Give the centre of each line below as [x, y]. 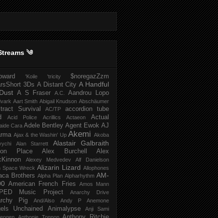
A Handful [94, 84]
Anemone [98, 201]
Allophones [96, 168]
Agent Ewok [82, 126]
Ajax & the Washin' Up [40, 135]
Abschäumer [94, 101]
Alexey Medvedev [48, 160]
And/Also [44, 201]
